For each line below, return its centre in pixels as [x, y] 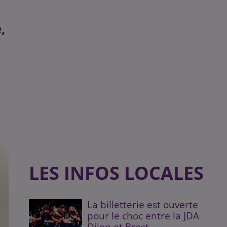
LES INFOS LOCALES [116, 173]
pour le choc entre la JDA [143, 216]
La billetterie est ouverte [143, 204]
